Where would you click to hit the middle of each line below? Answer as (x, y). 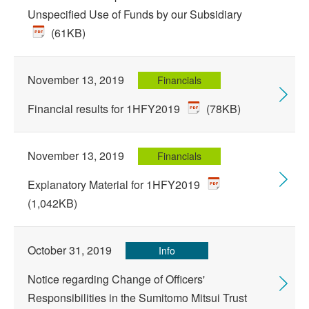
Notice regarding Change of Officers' (116, 279)
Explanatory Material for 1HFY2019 (115, 185)
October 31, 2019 (70, 250)
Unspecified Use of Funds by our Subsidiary (135, 14)
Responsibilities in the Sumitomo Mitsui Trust (137, 298)
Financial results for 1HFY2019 (105, 109)
